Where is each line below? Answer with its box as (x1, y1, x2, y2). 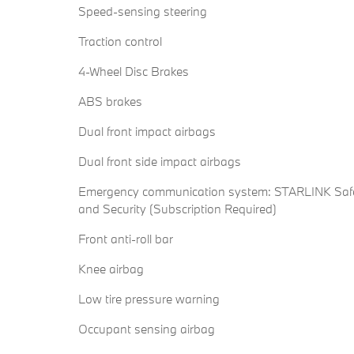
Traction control (78, 33, 162, 50)
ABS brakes (78, 93, 142, 110)
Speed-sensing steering (78, 3, 207, 20)
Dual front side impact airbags (78, 153, 241, 170)
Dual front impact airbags (78, 123, 216, 140)
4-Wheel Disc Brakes (78, 63, 190, 80)
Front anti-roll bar (78, 231, 173, 247)
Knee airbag (78, 261, 144, 277)
